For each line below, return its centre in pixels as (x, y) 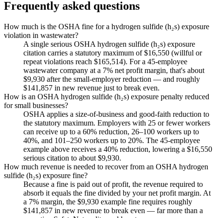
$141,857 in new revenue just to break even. (91, 88)
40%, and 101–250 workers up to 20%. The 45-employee (112, 141)
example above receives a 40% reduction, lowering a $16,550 (118, 149)
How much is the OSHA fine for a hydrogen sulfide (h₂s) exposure (107, 27)
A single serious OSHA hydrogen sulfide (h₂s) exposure (109, 44)
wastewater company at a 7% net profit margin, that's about (114, 71)
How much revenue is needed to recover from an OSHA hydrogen (106, 167)
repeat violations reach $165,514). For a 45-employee (105, 62)
